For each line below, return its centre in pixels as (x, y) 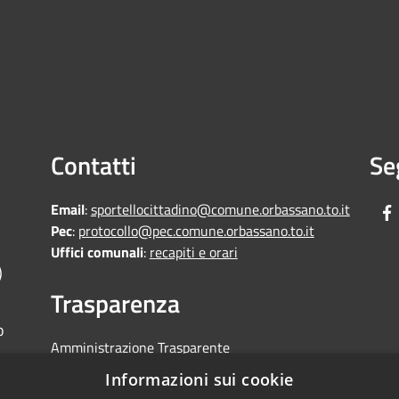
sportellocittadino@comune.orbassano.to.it (220, 210)
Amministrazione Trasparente (140, 348)
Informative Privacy (110, 369)
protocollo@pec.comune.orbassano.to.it (196, 231)
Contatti (93, 166)
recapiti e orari (193, 252)
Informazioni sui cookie (199, 379)
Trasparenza (115, 304)
